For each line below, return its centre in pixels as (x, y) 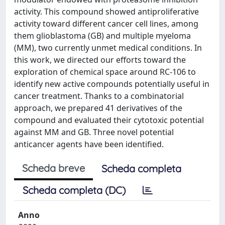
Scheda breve (53, 168)
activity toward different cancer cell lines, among (106, 23)
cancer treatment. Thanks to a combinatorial (99, 96)
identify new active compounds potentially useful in (112, 84)
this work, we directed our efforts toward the (100, 60)
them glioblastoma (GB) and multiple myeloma (102, 35)
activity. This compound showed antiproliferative (106, 11)
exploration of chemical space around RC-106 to (105, 72)
